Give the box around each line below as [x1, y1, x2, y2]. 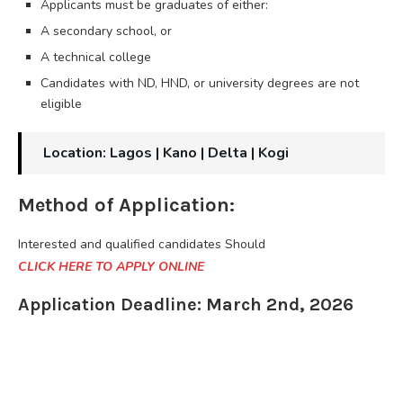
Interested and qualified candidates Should [18, 235, 265, 253]
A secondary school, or [40, 22, 172, 40]
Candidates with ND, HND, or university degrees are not [40, 74, 359, 92]
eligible [40, 94, 82, 112]
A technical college [40, 48, 151, 66]
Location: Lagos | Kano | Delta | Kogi [43, 142, 289, 163]
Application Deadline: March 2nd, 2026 [18, 293, 354, 315]
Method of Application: [18, 193, 235, 217]
